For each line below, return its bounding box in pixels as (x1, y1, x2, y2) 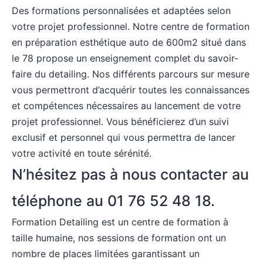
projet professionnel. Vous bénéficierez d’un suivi (12, 116, 229, 127)
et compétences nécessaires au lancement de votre (12, 100, 241, 112)
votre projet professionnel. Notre (12, 21, 161, 32)
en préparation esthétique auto (12, 36, 149, 48)
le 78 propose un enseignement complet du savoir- (12, 52, 238, 64)
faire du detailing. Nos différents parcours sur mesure (12, 68, 249, 80)
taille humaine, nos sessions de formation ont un (12, 232, 226, 244)
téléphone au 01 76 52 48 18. (12, 192, 215, 210)
